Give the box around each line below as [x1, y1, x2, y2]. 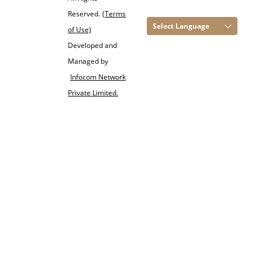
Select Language [153, 21, 209, 32]
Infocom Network [70, 71, 126, 82]
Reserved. [68, 8, 100, 19]
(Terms [102, 8, 126, 19]
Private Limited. [68, 87, 118, 98]
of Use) [68, 24, 91, 35]
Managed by [68, 56, 108, 66]
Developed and [68, 40, 117, 50]
